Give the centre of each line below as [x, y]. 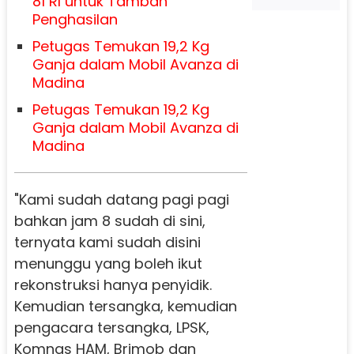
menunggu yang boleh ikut [108, 264]
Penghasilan [75, 20]
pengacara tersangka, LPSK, [111, 328]
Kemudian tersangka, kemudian [125, 307]
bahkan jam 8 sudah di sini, [109, 221]
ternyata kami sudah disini [107, 243]
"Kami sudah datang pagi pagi [121, 200]
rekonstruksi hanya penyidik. [113, 285]
